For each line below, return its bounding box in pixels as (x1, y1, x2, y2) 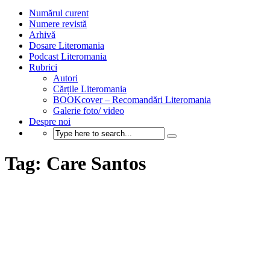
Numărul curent (29, 8, 89, 18)
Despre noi (29, 116, 71, 127)
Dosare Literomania (29, 40, 104, 51)
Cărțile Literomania (53, 84, 127, 94)
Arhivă (29, 30, 55, 40)
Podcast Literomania (29, 51, 107, 61)
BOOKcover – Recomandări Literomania (53, 95, 211, 105)
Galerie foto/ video (53, 105, 124, 116)
